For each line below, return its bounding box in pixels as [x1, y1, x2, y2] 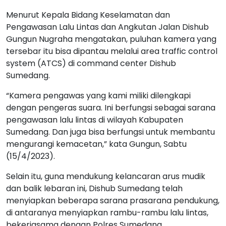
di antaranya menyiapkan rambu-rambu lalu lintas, [6, 207, 208, 219]
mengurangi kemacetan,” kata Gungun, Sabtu [6, 138, 187, 150]
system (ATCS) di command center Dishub [6, 58, 176, 70]
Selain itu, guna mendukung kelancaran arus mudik [6, 171, 205, 183]
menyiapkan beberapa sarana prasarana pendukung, [6, 195, 219, 207]
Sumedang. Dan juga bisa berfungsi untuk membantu [6, 126, 215, 138]
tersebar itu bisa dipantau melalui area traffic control [6, 45, 217, 58]
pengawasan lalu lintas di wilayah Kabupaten [6, 114, 183, 126]
